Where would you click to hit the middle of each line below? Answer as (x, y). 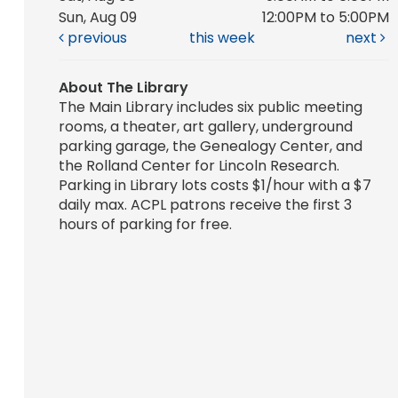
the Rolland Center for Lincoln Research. (199, 166)
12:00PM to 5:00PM (325, 18)
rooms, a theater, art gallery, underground (205, 127)
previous (95, 38)
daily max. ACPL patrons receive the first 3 (205, 205)
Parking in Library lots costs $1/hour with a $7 (215, 186)
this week (223, 38)
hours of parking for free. (145, 225)
